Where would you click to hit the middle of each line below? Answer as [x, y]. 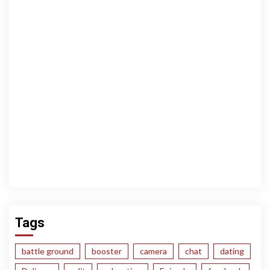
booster [107, 251]
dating [232, 251]
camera [153, 251]
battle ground [48, 251]
